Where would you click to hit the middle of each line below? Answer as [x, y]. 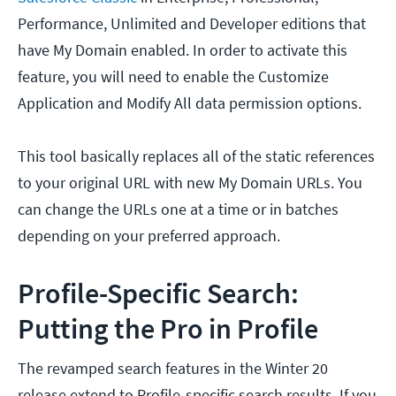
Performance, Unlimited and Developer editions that [192, 24]
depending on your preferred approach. [149, 236]
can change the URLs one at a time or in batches [178, 209]
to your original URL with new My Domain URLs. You [190, 183]
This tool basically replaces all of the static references [196, 156]
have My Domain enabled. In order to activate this [183, 50]
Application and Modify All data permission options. [190, 103]
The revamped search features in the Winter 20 [173, 369]
